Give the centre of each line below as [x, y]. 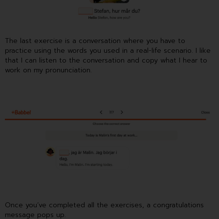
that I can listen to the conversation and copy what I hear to [106, 60]
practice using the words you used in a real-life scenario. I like [108, 50]
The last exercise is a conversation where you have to [95, 41]
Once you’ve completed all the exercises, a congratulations [104, 205]
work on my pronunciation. [48, 70]
